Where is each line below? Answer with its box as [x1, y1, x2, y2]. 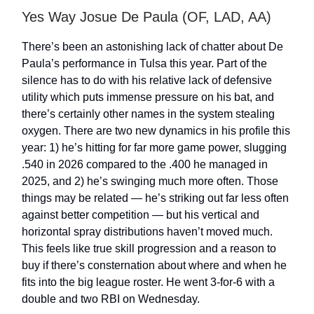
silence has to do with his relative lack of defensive [22, 74, 272, 86]
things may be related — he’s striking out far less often [22, 192, 289, 204]
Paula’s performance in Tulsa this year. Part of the [22, 57, 267, 69]
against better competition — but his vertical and [22, 209, 259, 221]
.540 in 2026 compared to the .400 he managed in [22, 158, 268, 170]
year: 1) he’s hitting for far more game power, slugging [22, 142, 287, 153]
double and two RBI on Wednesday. [22, 293, 200, 305]
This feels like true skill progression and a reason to [22, 243, 276, 254]
